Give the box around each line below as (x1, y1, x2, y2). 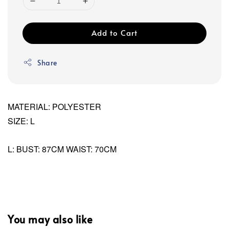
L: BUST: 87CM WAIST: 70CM (8, 143, 117, 155)
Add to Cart (91, 27, 138, 38)
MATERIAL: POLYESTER (8, 100, 101, 112)
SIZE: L (8, 114, 35, 127)
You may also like (8, 212, 93, 227)
